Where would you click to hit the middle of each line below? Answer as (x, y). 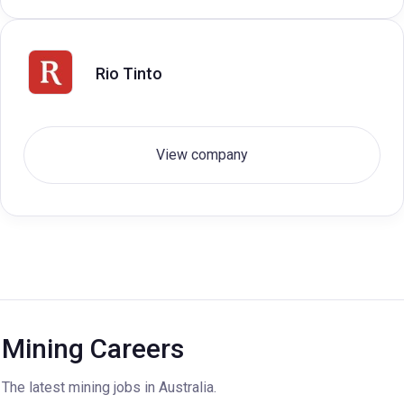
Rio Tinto (129, 73)
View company (202, 155)
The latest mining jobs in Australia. (109, 387)
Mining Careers (93, 349)
